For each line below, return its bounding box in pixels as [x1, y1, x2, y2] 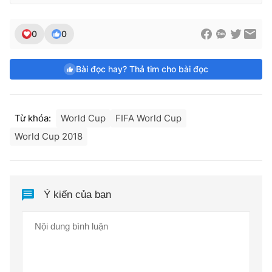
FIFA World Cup [115, 112, 182, 124]
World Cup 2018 [15, 130, 83, 142]
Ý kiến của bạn [44, 189, 112, 201]
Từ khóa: [15, 112, 51, 124]
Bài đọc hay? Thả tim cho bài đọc [76, 63, 208, 74]
